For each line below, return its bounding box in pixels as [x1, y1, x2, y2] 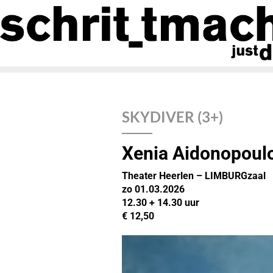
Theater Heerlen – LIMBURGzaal [121, 169, 266, 182]
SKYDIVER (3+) [121, 107, 223, 126]
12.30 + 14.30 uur [121, 196, 199, 208]
